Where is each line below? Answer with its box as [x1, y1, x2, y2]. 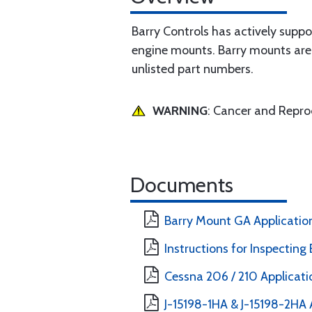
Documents [130, 172, 233, 198]
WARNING [153, 103, 208, 118]
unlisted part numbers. [132, 61, 253, 77]
